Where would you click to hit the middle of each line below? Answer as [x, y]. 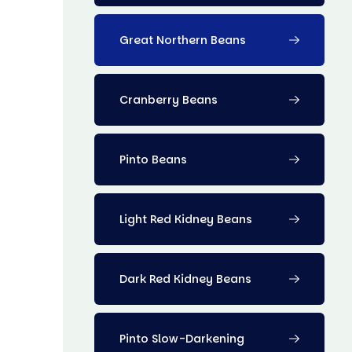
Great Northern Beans [183, 40]
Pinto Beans [153, 159]
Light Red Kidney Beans [186, 219]
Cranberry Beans [169, 99]
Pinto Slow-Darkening [182, 338]
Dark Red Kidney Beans [185, 279]
